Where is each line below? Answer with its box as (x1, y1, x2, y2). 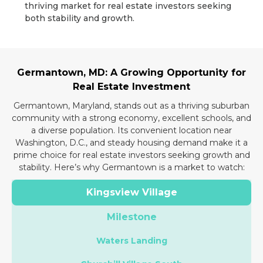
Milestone (106, 211, 157, 223)
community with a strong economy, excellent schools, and (12, 113, 251, 124)
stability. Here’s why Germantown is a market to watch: (18, 162, 245, 173)
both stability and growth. (25, 13, 135, 24)
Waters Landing (96, 235, 167, 247)
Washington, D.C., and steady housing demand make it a (15, 137, 248, 149)
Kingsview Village (86, 187, 177, 198)
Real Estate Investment (73, 81, 190, 93)
